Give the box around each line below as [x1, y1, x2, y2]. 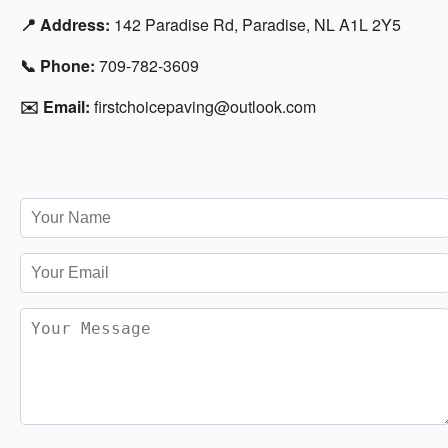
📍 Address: [20, 13, 110, 37]
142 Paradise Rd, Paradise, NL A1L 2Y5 [110, 13, 401, 37]
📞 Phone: [20, 54, 95, 78]
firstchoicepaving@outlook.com [90, 95, 316, 119]
